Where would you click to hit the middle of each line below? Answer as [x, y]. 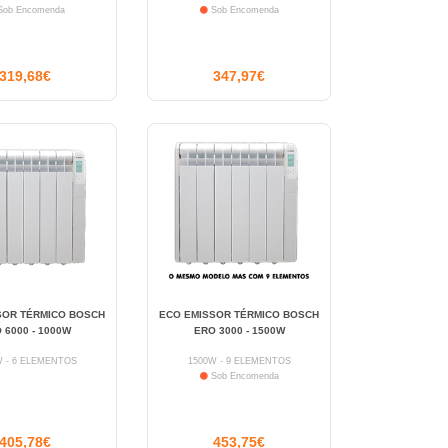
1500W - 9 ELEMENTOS [239, 361]
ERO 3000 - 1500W [239, 330]
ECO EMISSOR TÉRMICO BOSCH [239, 314]
